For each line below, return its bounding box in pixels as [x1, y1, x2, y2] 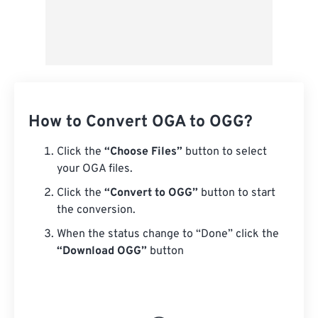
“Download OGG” [57, 244, 147, 258]
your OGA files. [57, 162, 133, 176]
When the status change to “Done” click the [57, 227, 279, 241]
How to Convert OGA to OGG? [28, 112, 253, 133]
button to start [198, 186, 275, 200]
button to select [182, 145, 267, 159]
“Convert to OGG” [104, 186, 198, 200]
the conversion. [57, 203, 136, 217]
